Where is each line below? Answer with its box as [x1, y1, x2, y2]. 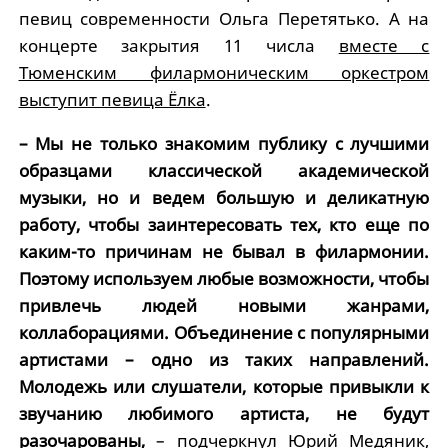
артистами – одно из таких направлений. [18, 347, 430, 371]
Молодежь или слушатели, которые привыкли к [18, 374, 430, 398]
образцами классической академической [18, 158, 430, 182]
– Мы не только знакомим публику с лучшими [18, 131, 430, 155]
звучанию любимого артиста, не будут [18, 401, 430, 425]
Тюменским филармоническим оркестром [18, 60, 430, 84]
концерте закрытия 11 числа [18, 33, 339, 57]
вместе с [338, 33, 430, 57]
